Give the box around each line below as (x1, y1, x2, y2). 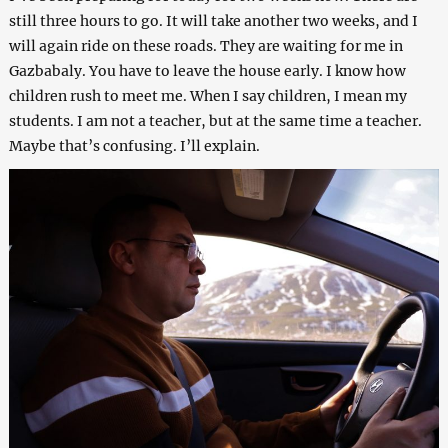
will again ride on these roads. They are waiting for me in (8, 36, 403, 55)
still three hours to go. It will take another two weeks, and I (8, 11, 418, 30)
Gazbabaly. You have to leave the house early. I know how (8, 61, 406, 80)
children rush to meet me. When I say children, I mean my (8, 86, 407, 105)
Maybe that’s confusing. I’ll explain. (8, 136, 260, 155)
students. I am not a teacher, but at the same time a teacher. (8, 111, 422, 130)
